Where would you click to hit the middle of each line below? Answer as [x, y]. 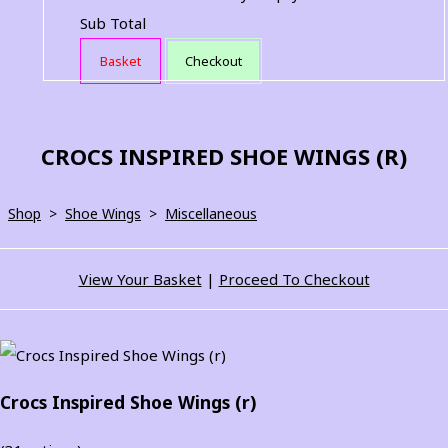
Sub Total [113, 22]
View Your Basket [140, 278]
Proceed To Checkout [294, 278]
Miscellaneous [211, 213]
